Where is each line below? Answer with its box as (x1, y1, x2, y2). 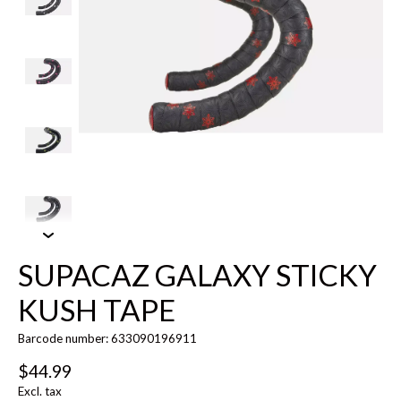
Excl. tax (18, 383, 62, 398)
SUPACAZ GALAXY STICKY (18, 257, 377, 294)
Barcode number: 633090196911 (18, 331, 197, 346)
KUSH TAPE (18, 292, 175, 328)
